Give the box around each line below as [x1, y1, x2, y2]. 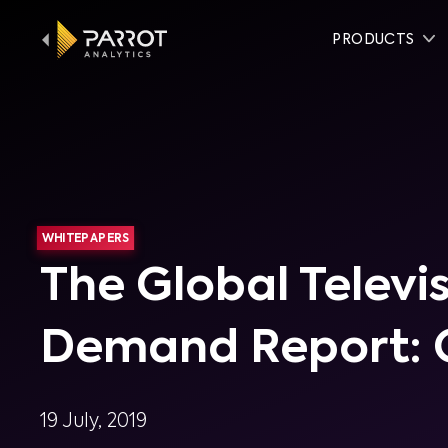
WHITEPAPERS [41, 232, 130, 244]
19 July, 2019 [40, 411, 147, 431]
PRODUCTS [332, 33, 415, 47]
